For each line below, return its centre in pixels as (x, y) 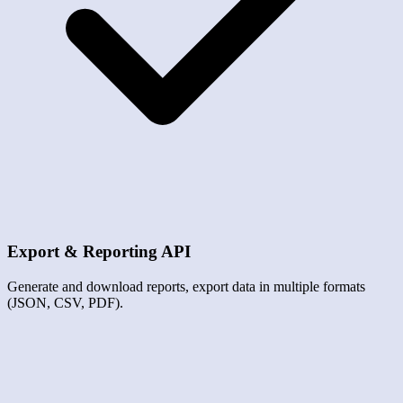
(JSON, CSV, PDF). (65, 303)
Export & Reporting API (99, 252)
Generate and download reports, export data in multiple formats (186, 287)
